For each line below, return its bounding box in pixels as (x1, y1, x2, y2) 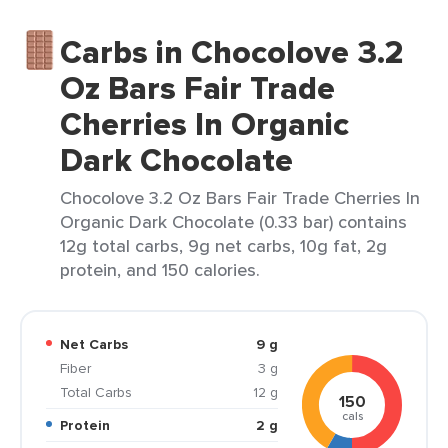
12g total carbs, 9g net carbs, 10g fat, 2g (60, 233, 387, 258)
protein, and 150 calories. (60, 257, 260, 282)
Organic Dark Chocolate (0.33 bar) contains (60, 209, 407, 234)
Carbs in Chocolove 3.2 (60, 28, 404, 76)
